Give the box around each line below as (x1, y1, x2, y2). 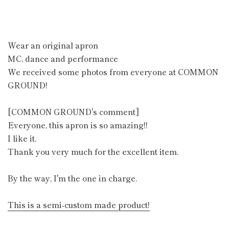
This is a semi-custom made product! (8, 198, 150, 211)
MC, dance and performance (8, 52, 118, 64)
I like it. (8, 132, 37, 144)
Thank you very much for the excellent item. (8, 145, 179, 157)
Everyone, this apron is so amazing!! (8, 119, 148, 131)
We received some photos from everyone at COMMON (8, 65, 218, 78)
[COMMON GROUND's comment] (8, 105, 139, 118)
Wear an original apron (8, 39, 98, 51)
